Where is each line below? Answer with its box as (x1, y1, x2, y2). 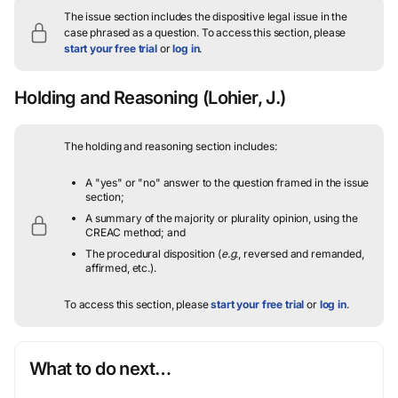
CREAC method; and (85, 226, 186, 239)
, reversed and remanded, (238, 247, 364, 260)
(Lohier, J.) (198, 87, 286, 108)
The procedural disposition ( (85, 247, 221, 260)
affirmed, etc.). (85, 261, 156, 275)
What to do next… (29, 358, 171, 379)
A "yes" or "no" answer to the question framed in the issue (85, 176, 370, 189)
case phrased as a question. (64, 26, 199, 39)
